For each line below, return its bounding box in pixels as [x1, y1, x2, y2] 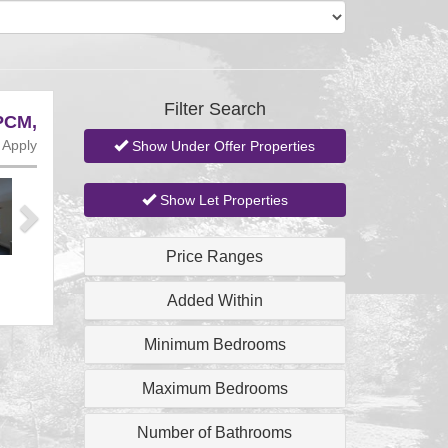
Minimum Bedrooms [143, 336, 286, 353]
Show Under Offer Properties [128, 138, 316, 154]
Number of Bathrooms [137, 424, 293, 441]
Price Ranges [166, 248, 264, 265]
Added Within [166, 292, 263, 309]
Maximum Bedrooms [141, 380, 288, 397]
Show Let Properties [155, 192, 288, 208]
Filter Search [163, 99, 266, 119]
